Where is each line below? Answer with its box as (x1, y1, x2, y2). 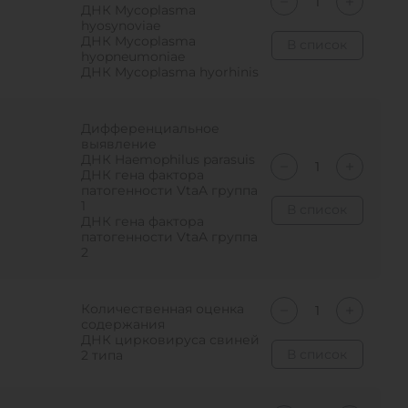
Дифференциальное (81, 120, 220, 137)
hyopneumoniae (81, 48, 186, 65)
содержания (81, 316, 166, 332)
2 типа (81, 347, 124, 363)
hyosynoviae (81, 17, 161, 34)
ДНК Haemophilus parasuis (81, 151, 256, 168)
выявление (81, 136, 158, 152)
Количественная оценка (81, 301, 245, 317)
